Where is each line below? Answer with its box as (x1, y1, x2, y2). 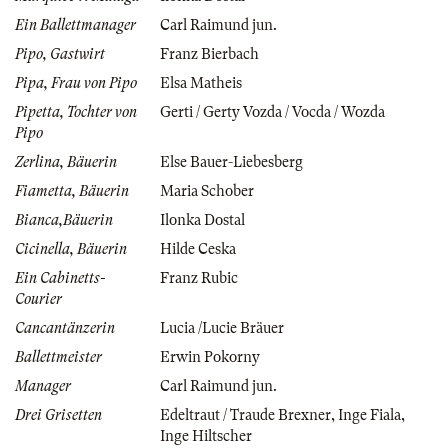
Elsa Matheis (160, 74, 242, 91)
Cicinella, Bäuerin (15, 240, 127, 257)
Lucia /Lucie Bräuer (160, 319, 284, 336)
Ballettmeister (15, 348, 102, 365)
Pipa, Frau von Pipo (15, 74, 137, 91)
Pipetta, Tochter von (15, 103, 137, 120)
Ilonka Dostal (160, 211, 245, 228)
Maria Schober (160, 182, 254, 199)
